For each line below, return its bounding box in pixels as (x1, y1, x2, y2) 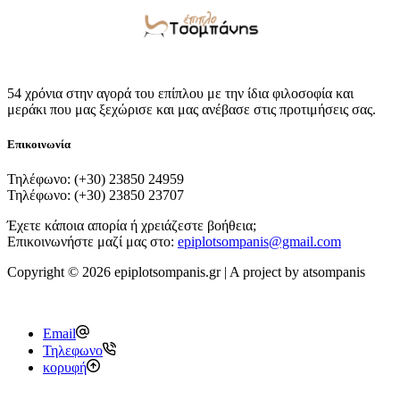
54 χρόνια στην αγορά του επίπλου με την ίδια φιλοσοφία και (7, 85, 354, 101)
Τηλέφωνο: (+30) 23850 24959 (7, 171, 184, 187)
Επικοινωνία (7, 137, 71, 151)
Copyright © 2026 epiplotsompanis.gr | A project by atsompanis (7, 263, 365, 279)
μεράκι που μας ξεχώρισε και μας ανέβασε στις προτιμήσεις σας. (7, 101, 376, 117)
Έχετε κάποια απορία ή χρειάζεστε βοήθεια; (7, 217, 256, 233)
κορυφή (43, 359, 87, 375)
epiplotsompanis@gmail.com (178, 233, 341, 249)
